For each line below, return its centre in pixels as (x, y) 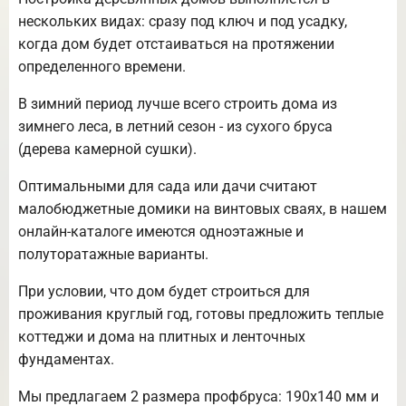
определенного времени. (102, 66)
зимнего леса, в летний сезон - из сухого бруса (175, 126)
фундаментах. (66, 359)
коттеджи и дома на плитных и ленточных (162, 336)
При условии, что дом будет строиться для (164, 291)
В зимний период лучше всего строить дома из (178, 103)
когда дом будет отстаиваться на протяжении (176, 43)
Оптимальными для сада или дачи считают (168, 186)
